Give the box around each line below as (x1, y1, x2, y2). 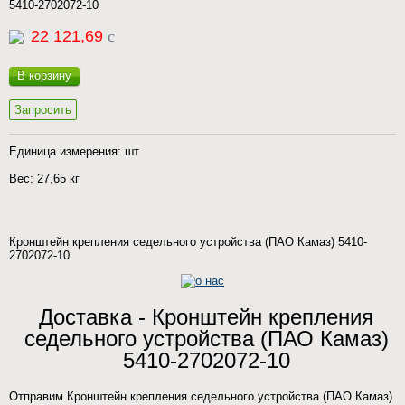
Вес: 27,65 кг (9, 172, 80, 185)
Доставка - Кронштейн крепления (39, 305, 373, 329)
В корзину (17, 69, 71, 82)
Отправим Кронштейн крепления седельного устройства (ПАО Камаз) (9, 390, 392, 403)
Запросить (14, 103, 71, 117)
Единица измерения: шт (9, 145, 139, 158)
